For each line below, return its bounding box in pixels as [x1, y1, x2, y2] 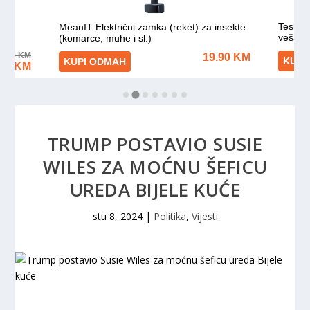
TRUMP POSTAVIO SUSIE [47, 131, 263, 156]
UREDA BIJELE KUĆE [69, 177, 241, 202]
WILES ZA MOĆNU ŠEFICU [42, 154, 268, 179]
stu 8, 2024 [92, 210, 143, 223]
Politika [153, 210, 186, 223]
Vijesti [191, 210, 218, 223]
